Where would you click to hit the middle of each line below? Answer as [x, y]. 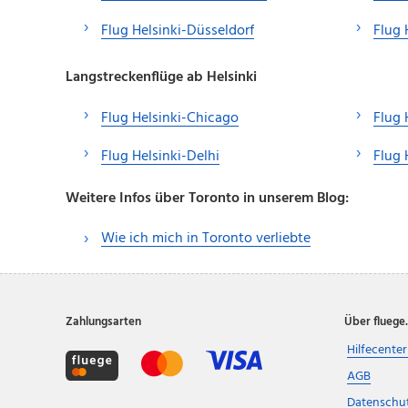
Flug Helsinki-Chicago [170, 119]
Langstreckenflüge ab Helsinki [161, 78]
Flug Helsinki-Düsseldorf [178, 31]
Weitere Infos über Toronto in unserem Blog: [207, 199]
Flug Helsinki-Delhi [160, 157]
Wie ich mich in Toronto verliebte [206, 239]
